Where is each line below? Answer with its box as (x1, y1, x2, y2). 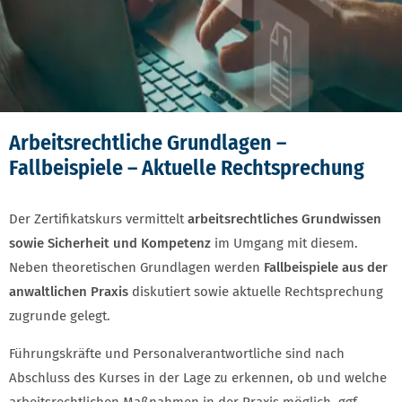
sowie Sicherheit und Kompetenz (9, 234, 211, 251)
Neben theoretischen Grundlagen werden (9, 258, 264, 275)
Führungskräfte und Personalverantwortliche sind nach (9, 345, 345, 362)
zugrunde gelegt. (9, 307, 110, 324)
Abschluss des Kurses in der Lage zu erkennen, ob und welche (9, 369, 387, 386)
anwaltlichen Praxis (9, 283, 128, 300)
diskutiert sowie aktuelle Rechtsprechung (128, 283, 383, 300)
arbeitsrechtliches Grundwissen (188, 210, 381, 227)
